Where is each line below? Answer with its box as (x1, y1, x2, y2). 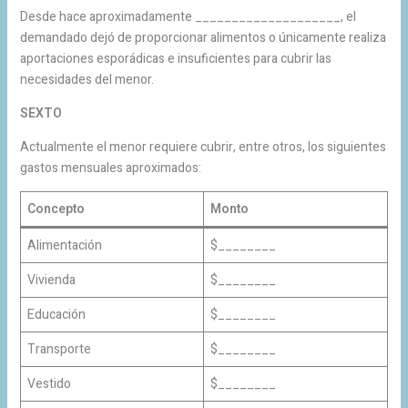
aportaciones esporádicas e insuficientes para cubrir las (19, 48, 331, 68)
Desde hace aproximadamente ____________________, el (19, 6, 356, 26)
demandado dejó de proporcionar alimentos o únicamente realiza (19, 27, 386, 47)
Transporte (26, 339, 91, 359)
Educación (26, 304, 86, 324)
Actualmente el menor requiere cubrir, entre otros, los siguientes (19, 137, 386, 157)
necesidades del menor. (19, 69, 154, 89)
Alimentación (26, 235, 102, 255)
